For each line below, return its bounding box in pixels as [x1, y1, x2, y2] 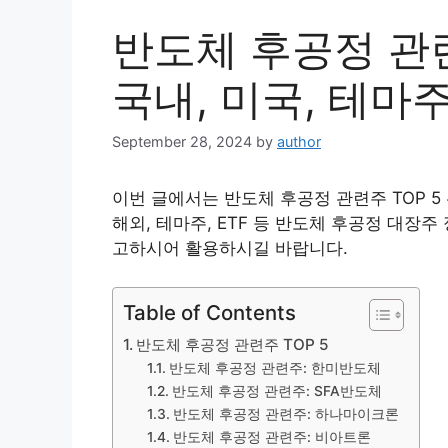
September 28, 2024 [112, 133, 252, 151]
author [277, 133, 321, 151]
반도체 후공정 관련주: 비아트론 [172, 428, 371, 445]
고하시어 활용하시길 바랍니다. [112, 238, 348, 259]
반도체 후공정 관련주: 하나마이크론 [172, 405, 399, 422]
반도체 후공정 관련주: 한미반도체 [168, 359, 381, 376]
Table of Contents [123, 299, 296, 325]
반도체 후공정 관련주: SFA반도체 [171, 382, 382, 399]
